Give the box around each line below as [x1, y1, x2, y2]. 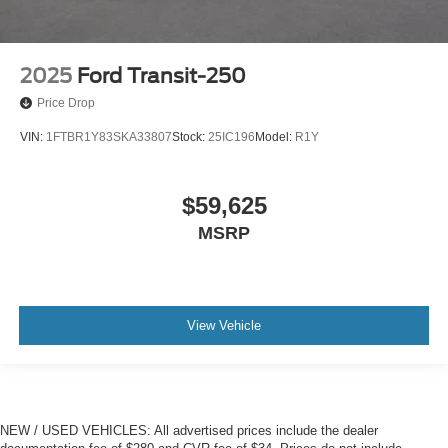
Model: [255, 129, 295, 144]
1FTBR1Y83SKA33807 [46, 129, 172, 144]
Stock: [172, 129, 208, 144]
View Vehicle [187, 317, 261, 333]
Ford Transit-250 [77, 63, 246, 88]
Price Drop [37, 95, 95, 110]
